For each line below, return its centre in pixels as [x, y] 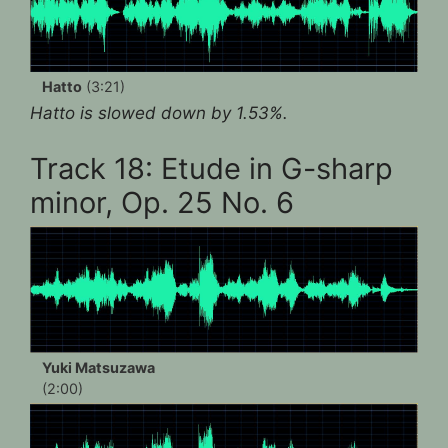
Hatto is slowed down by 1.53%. [159, 113]
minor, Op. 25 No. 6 [162, 202]
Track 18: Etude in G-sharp [211, 168]
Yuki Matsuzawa [98, 367]
